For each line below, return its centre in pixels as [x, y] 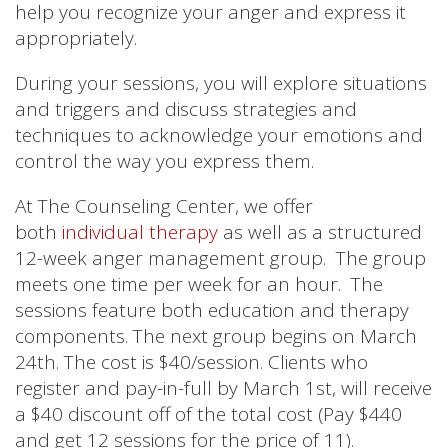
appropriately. [76, 37]
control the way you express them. [164, 160]
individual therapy [140, 231]
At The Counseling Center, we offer [164, 205]
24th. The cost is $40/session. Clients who [191, 361]
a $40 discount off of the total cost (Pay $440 [208, 413]
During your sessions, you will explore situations [221, 82]
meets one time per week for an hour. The [199, 283]
